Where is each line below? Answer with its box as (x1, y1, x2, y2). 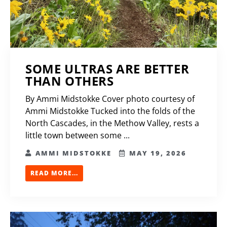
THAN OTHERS (25, 72, 118, 90)
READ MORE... (30, 169, 78, 178)
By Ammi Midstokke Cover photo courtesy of (25, 93, 195, 105)
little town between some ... (25, 130, 130, 141)
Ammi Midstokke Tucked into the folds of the (25, 105, 195, 117)
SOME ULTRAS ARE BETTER (25, 60, 190, 78)
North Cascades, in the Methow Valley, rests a (25, 118, 199, 129)
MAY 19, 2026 (127, 148, 186, 158)
